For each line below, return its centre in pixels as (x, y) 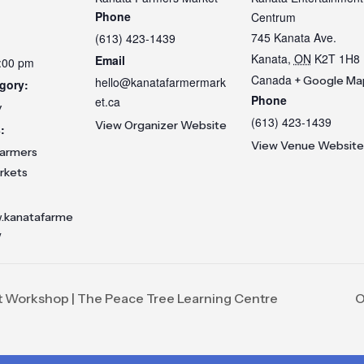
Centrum (273, 17)
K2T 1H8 (337, 58)
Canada (271, 80)
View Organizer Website (160, 125)
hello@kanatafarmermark (160, 82)
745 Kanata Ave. (293, 37)
